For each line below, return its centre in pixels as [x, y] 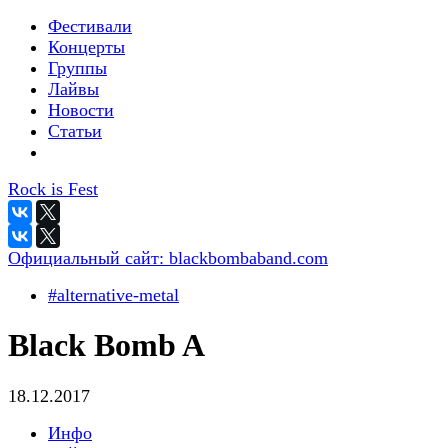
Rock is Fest [53, 189]
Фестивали [90, 26]
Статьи [75, 131]
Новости [81, 110]
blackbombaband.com [248, 258]
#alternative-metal [113, 295]
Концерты [86, 47]
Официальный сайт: [88, 258]
